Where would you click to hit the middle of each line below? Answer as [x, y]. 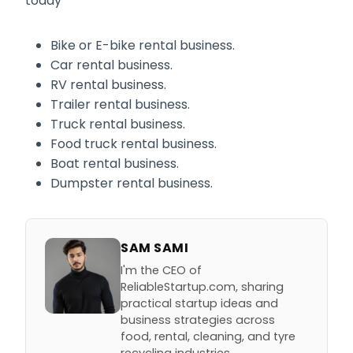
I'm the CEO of [161, 271]
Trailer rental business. [122, 105]
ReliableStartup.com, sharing [202, 287]
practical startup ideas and [199, 304]
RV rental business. [108, 85]
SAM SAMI [154, 248]
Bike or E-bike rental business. [143, 46]
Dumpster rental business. [132, 184]
